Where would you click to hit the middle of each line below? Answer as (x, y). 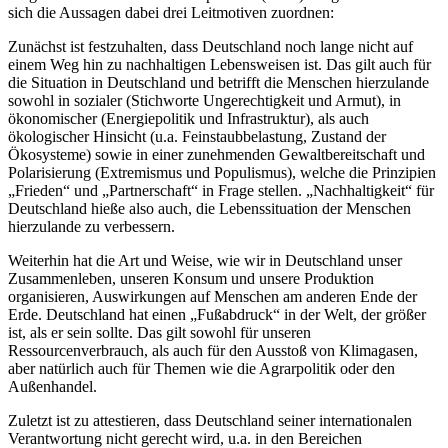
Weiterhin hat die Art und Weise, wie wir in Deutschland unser (205, 260)
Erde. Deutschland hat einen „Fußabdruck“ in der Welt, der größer (217, 314)
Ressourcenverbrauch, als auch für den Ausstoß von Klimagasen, (213, 350)
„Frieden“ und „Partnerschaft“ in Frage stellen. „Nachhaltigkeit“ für (221, 190)
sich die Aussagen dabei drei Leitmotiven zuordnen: (171, 12)
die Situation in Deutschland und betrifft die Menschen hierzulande (218, 82)
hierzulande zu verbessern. (91, 226)
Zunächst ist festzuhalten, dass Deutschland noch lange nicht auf (210, 46)
